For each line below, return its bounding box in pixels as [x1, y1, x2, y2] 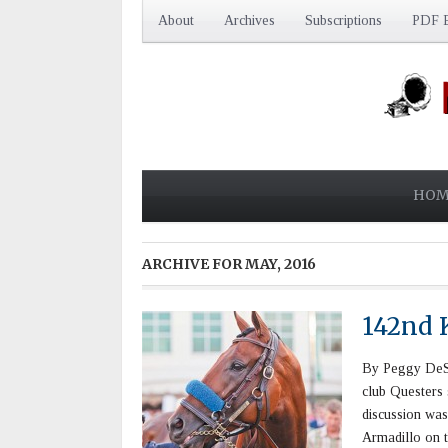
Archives [224, 13, 275, 28]
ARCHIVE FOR [142, 255, 245, 273]
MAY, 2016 [245, 255, 316, 273]
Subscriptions [305, 13, 382, 28]
